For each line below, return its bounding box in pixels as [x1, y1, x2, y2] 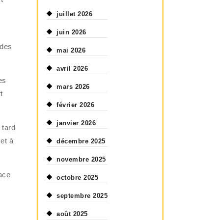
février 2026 [56, 101, 95, 109]
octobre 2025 [56, 174, 99, 181]
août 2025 [56, 210, 88, 218]
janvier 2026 [56, 119, 96, 127]
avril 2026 [56, 65, 88, 72]
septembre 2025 [56, 192, 108, 199]
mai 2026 [56, 47, 86, 54]
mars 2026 [56, 83, 90, 90]
